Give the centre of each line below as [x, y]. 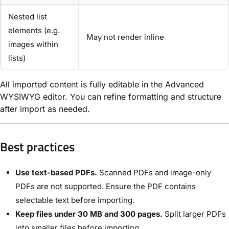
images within [33, 44]
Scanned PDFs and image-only [154, 173]
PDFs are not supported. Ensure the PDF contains [106, 187]
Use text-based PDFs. [56, 173]
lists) [17, 58]
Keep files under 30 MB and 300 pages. [89, 214]
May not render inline [125, 37]
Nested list [28, 17]
